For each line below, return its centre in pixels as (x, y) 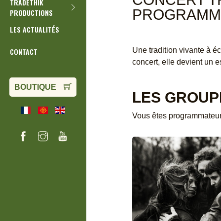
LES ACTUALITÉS (35, 29)
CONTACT (24, 52)
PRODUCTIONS (31, 12)
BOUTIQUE (36, 87)
